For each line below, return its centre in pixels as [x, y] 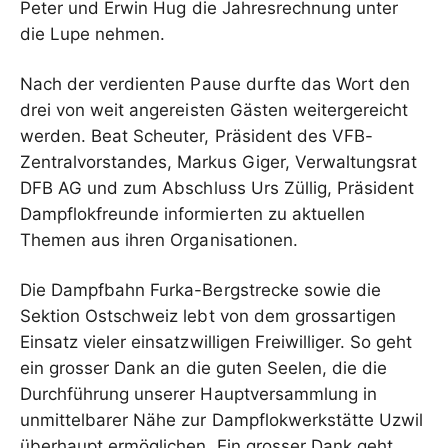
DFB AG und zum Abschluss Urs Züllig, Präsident [217, 188]
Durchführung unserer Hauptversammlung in [198, 394]
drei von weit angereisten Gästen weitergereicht [214, 110]
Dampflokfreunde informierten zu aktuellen [192, 214]
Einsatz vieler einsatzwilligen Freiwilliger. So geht [216, 342]
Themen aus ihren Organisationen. [159, 240]
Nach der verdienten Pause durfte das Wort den [215, 84]
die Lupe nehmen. [93, 34]
